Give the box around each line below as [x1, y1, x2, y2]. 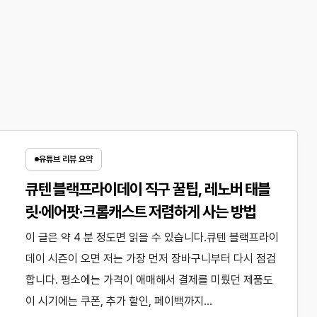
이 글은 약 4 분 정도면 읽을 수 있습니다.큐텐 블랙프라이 [25, 231, 279, 244]
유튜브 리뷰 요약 [38, 154, 93, 164]
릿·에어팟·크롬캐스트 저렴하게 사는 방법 [25, 202, 256, 221]
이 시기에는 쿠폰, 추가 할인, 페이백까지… [25, 294, 212, 308]
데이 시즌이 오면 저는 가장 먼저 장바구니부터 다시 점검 [25, 252, 276, 265]
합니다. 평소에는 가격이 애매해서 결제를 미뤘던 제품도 [25, 273, 273, 287]
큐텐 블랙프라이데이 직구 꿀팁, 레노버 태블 [25, 180, 271, 198]
